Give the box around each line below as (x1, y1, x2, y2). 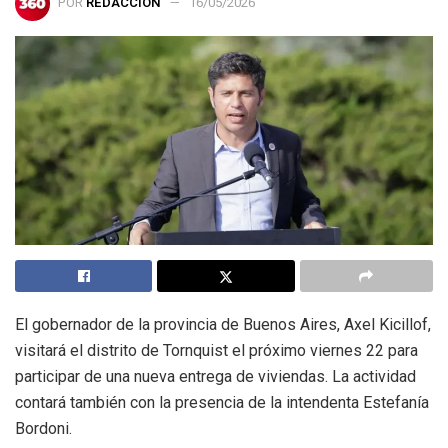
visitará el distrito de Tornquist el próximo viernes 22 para (15, 341, 418, 361)
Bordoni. (15, 419, 72, 439)
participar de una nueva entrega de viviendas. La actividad (15, 367, 416, 387)
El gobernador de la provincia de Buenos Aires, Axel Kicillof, (15, 315, 431, 335)
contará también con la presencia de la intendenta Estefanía (15, 393, 429, 413)
